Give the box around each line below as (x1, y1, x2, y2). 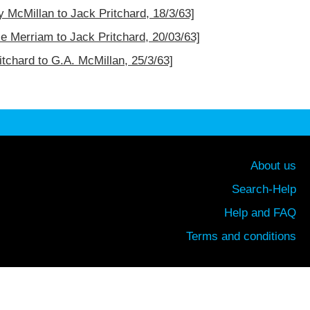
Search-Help (232, 183, 296, 197)
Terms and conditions (186, 230, 296, 244)
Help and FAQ (224, 206, 296, 220)
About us (250, 159, 296, 173)
